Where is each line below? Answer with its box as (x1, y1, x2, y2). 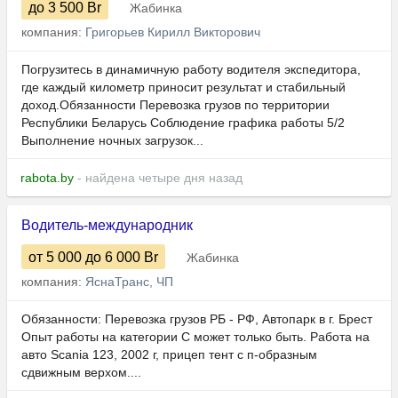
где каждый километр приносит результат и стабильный (21, 80, 346, 95)
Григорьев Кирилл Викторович (85, 25, 260, 40)
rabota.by (20, 171, 74, 186)
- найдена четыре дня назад (74, 171, 243, 186)
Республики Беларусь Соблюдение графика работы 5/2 (21, 115, 345, 131)
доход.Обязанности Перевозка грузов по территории (21, 98, 330, 113)
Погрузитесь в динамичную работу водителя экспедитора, (21, 62, 361, 77)
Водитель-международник (21, 218, 193, 234)
